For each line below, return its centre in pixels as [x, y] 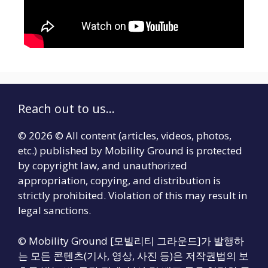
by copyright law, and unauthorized [103, 166]
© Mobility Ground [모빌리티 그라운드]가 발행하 [131, 240]
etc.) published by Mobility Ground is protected [130, 151]
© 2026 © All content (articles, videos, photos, [125, 136]
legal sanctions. [54, 211]
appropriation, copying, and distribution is [119, 181]
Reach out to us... [66, 109]
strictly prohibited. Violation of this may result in [133, 196]
